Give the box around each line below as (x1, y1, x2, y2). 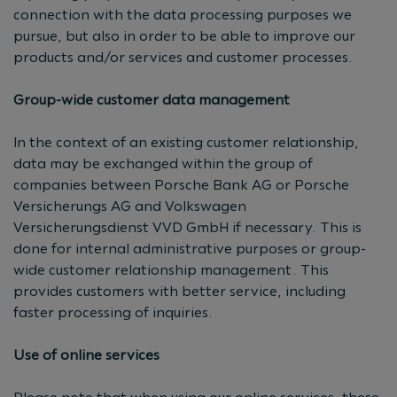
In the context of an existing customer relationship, (13, 133, 359, 151)
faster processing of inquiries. (13, 303, 213, 321)
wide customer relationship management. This (13, 261, 329, 278)
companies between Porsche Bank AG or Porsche (13, 175, 349, 193)
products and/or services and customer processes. (13, 48, 353, 66)
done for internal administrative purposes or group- (13, 239, 366, 257)
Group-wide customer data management (13, 90, 290, 108)
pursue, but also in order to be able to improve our (13, 27, 355, 44)
